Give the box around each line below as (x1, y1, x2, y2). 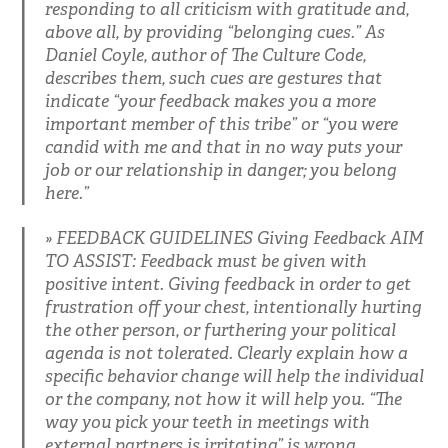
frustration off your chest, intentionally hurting (44, 295, 422, 318)
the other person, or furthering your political (44, 318, 396, 341)
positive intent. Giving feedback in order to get (44, 272, 411, 295)
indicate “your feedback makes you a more (44, 89, 376, 112)
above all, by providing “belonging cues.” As (44, 20, 385, 43)
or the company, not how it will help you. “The (44, 387, 402, 410)
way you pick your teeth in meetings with (44, 410, 370, 433)
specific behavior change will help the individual (44, 364, 424, 387)
